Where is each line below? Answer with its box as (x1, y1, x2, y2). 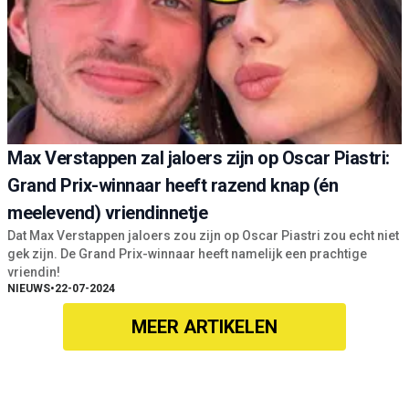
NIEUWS (7, 282, 50, 296)
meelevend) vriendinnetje (7, 202, 207, 225)
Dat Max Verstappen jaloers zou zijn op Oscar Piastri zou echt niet (7, 228, 399, 244)
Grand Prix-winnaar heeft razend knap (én (7, 174, 338, 197)
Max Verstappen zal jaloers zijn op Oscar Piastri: (7, 147, 390, 170)
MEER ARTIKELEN (131, 316, 278, 339)
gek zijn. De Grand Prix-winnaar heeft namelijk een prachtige (7, 246, 367, 262)
